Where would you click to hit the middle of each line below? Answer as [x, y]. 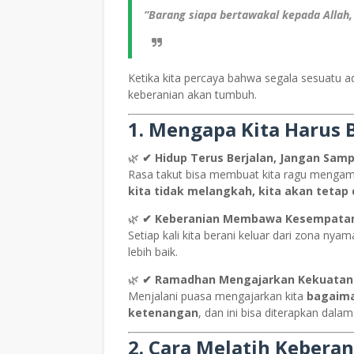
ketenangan [163, 313]
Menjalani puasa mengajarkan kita [217, 296]
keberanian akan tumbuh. [192, 95]
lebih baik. [153, 252]
